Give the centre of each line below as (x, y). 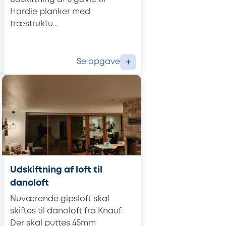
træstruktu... (34, 24)
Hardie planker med (50, 12)
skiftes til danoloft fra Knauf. (66, 211)
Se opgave (98, 62)
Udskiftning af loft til (56, 170)
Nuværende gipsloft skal (60, 199)
